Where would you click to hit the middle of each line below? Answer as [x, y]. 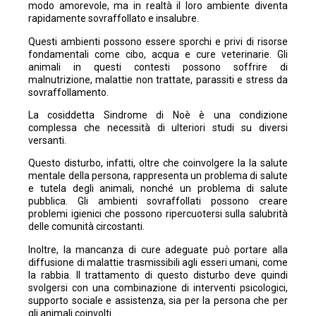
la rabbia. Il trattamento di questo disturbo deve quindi [158, 275]
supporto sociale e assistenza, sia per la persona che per [158, 300]
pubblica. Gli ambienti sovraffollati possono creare [158, 201]
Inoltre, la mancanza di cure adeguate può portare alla [158, 249]
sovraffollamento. [68, 92]
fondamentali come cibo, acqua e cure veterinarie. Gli [158, 54]
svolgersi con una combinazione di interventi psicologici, [158, 287]
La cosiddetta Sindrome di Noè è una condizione [158, 115]
